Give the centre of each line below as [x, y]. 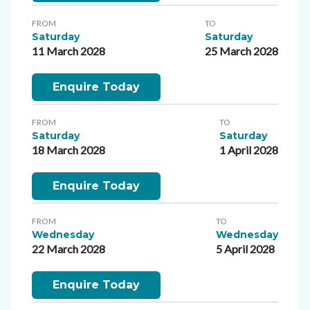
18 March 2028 [69, 149]
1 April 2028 [249, 149]
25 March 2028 [241, 51]
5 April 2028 [245, 248]
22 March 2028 [69, 248]
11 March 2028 [69, 51]
